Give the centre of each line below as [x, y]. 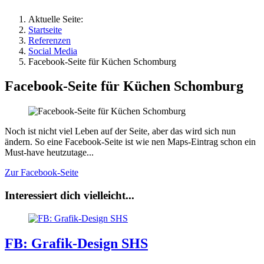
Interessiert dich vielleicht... [70, 196]
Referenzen [49, 40]
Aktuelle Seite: [58, 19]
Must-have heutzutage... [49, 153]
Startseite [45, 29]
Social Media [53, 51]
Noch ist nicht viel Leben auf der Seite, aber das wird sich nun [120, 131]
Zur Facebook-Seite [42, 173]
